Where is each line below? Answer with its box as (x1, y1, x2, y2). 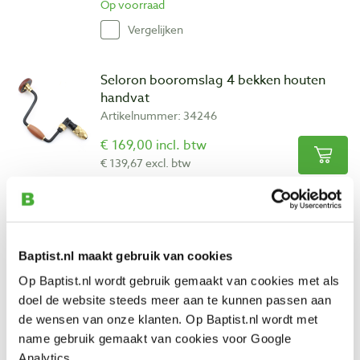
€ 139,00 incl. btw (100, 299, 206, 319)
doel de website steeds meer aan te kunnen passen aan (18, 292, 331, 307)
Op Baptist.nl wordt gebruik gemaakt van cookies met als (18, 273, 340, 288)
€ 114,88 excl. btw (100, 318, 192, 334)
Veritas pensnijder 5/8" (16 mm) (100, 252, 292, 272)
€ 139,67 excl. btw (100, 154, 191, 170)
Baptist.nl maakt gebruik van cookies (18, 248, 232, 263)
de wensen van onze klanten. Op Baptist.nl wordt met (18, 312, 318, 326)
